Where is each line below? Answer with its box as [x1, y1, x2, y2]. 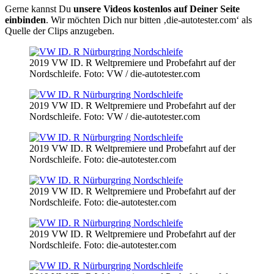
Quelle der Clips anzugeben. [5, 25, 114, 36]
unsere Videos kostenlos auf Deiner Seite [73, 3, 240, 14]
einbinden [5, 14, 46, 25]
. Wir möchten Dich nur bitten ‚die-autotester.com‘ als [46, 14, 252, 25]
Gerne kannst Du [5, 3, 73, 14]
